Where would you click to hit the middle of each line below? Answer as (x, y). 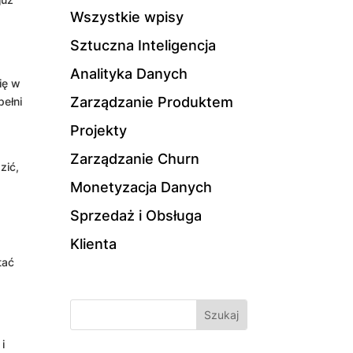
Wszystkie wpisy (127, 17)
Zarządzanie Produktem (152, 102)
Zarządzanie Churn (135, 158)
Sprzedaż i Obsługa (136, 215)
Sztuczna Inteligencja (143, 45)
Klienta (94, 243)
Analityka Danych (129, 73)
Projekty (99, 130)
